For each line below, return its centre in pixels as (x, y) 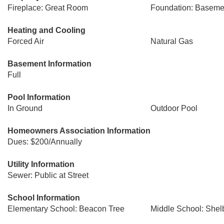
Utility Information (41, 164)
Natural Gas (171, 41)
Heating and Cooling (46, 30)
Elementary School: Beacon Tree (66, 209)
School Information (44, 198)
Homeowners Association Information (79, 131)
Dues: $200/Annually (45, 142)
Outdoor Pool (174, 108)
